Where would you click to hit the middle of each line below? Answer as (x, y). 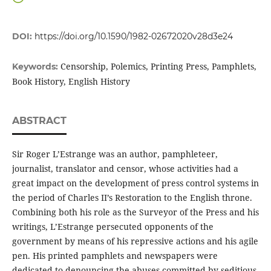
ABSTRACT (39, 121)
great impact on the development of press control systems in (135, 183)
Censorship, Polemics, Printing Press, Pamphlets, (158, 67)
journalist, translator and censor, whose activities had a (125, 169)
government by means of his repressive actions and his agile (135, 241)
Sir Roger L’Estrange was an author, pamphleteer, (115, 154)
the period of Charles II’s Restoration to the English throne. (132, 198)
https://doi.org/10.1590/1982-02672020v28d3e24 (133, 37)
